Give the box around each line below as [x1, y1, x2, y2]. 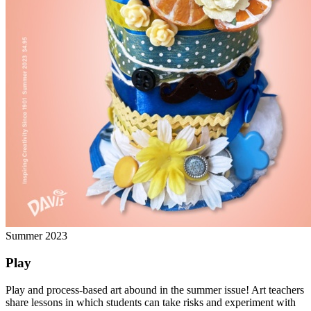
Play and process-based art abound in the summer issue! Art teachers [6, 283, 304, 296]
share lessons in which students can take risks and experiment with [6, 296, 296, 308]
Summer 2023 [6, 230, 67, 242]
